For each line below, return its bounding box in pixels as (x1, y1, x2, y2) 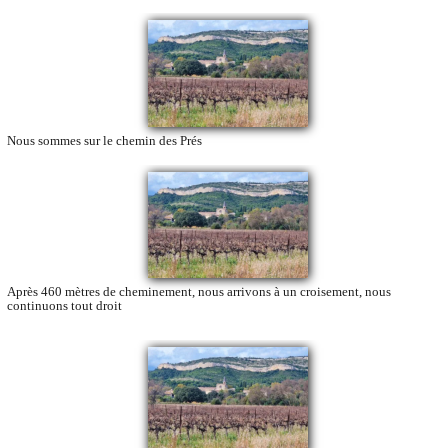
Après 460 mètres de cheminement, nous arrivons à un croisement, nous (7, 284, 391, 300)
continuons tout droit (7, 298, 122, 314)
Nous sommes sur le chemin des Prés (7, 132, 202, 148)
